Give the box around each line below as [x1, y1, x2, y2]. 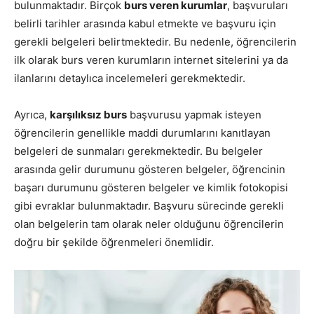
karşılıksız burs [50, 108, 127, 122]
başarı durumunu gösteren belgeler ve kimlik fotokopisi [14, 181, 288, 195]
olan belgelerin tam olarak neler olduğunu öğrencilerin [14, 217, 284, 231]
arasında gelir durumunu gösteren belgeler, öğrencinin [14, 163, 285, 177]
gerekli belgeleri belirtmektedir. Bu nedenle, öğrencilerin [14, 35, 296, 49]
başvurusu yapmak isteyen [127, 108, 261, 122]
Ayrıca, [14, 108, 50, 122]
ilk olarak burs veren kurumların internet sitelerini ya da [14, 53, 288, 67]
